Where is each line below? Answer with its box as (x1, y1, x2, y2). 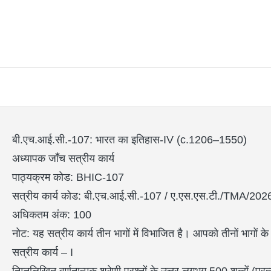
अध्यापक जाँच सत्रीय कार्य (12, 152, 114, 165)
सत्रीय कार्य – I (12, 246, 73, 259)
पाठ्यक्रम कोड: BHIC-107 (12, 171, 124, 184)
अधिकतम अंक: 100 (12, 209, 91, 221)
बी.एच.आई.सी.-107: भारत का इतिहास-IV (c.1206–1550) (12, 134, 247, 146)
